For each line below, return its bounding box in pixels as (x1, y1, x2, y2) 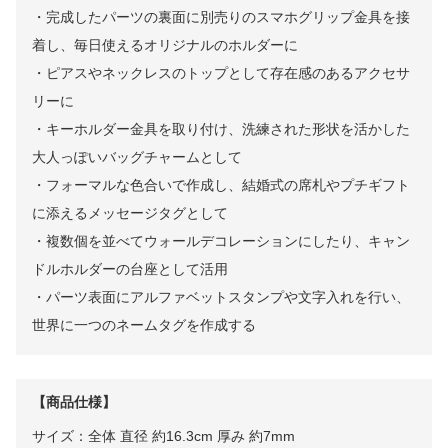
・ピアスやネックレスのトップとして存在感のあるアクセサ (32, 64, 410, 81)
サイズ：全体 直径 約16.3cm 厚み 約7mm (32, 427, 295, 444)
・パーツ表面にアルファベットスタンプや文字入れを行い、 (32, 288, 410, 305)
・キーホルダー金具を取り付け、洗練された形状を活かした (32, 120, 410, 137)
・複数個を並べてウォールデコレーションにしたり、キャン (32, 232, 410, 249)
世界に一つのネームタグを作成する (32, 316, 256, 333)
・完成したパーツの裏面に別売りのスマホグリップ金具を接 (32, 8, 410, 25)
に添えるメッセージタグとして (32, 204, 228, 221)
